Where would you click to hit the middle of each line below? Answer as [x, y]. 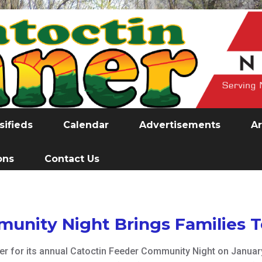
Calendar [86, 125]
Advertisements [180, 125]
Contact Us [72, 159]
